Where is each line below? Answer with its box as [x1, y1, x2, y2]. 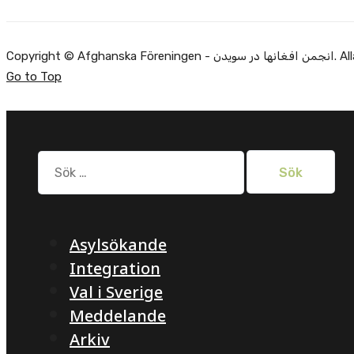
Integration [70, 252, 160, 286]
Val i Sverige [70, 276, 163, 310]
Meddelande [70, 299, 166, 333]
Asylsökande [70, 228, 167, 262]
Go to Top [6, 69, 62, 84]
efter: [37, 168, 73, 183]
